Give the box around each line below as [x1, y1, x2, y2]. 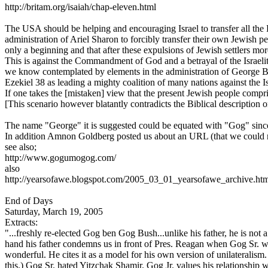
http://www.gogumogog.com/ [5, 153, 116, 163]
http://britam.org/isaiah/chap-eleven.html [5, 2, 156, 12]
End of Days [5, 196, 53, 206]
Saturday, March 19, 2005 [5, 206, 103, 217]
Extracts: [5, 217, 38, 227]
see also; [5, 142, 36, 152]
